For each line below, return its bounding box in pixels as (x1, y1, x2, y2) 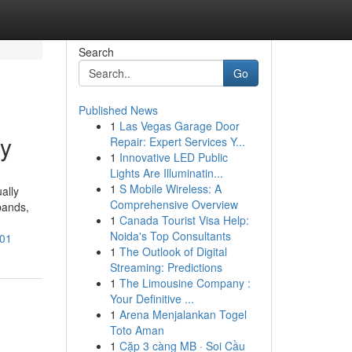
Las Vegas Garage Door (119, 118, 240, 134)
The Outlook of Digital (119, 244, 227, 259)
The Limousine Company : (119, 275, 251, 291)
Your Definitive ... (109, 291, 194, 306)
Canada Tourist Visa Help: (119, 212, 249, 228)
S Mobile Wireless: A (119, 181, 222, 196)
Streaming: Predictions (109, 259, 222, 275)
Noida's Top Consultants (109, 228, 231, 244)
